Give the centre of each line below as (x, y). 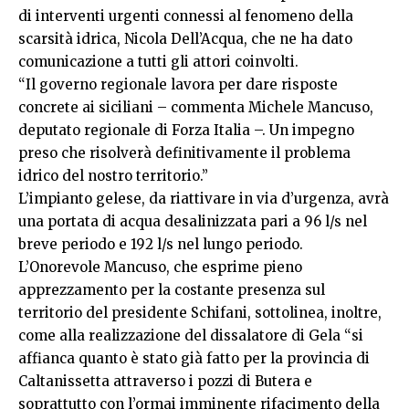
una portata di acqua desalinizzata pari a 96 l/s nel (193, 221)
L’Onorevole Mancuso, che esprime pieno (160, 267)
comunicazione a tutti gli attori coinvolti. (158, 62)
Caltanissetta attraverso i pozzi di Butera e (165, 381)
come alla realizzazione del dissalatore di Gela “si (191, 336)
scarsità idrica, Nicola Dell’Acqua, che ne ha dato (185, 39)
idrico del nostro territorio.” (113, 176)
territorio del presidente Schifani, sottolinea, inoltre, (200, 313)
